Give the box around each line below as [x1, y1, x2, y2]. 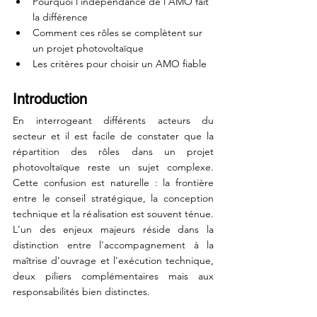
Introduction [13, 91, 87, 108]
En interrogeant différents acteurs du [13, 114, 214, 127]
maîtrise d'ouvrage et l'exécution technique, [13, 254, 214, 267]
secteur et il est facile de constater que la [13, 129, 214, 142]
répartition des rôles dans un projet [13, 145, 214, 158]
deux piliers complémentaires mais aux [13, 270, 214, 282]
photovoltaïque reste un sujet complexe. [13, 161, 214, 173]
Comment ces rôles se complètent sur [33, 26, 205, 39]
